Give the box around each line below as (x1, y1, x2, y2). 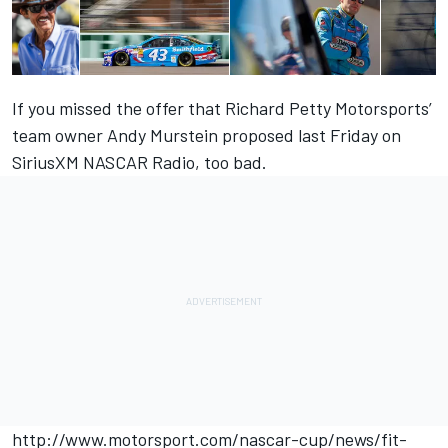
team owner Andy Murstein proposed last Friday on (12, 124, 401, 147)
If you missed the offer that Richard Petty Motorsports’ (12, 97, 432, 120)
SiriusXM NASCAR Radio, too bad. (12, 151, 267, 174)
